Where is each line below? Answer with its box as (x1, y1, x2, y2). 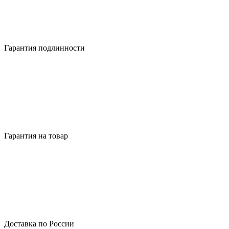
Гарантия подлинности (4, 43, 85, 52)
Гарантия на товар (4, 131, 68, 140)
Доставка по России (4, 219, 74, 228)
